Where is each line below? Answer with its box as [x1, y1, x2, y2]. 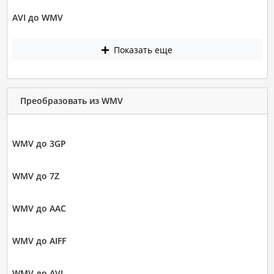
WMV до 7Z [12, 169, 59, 182]
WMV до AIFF [12, 234, 66, 246]
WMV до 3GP [12, 137, 66, 149]
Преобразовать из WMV [20, 95, 123, 107]
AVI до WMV [12, 12, 63, 24]
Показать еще [111, 43, 172, 56]
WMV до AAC [12, 202, 66, 214]
